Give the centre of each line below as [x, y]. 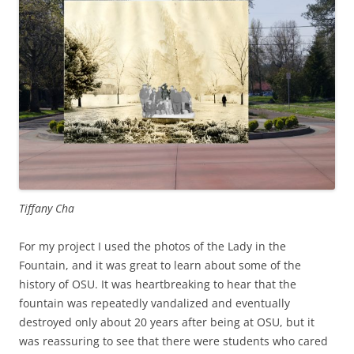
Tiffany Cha [47, 209]
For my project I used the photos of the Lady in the [153, 247]
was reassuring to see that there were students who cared [173, 341]
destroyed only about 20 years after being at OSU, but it [167, 322]
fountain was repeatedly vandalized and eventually [154, 303]
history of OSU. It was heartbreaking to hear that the [158, 284]
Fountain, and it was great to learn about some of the [160, 265]
